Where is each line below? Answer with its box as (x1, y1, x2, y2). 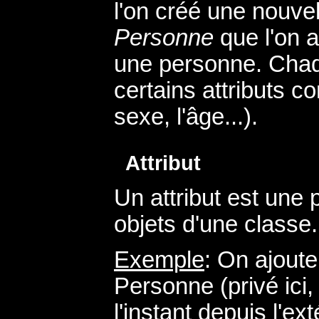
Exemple (114, 246, 204, 273)
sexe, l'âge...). (114, 103, 258, 130)
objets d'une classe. (114, 211, 318, 237)
